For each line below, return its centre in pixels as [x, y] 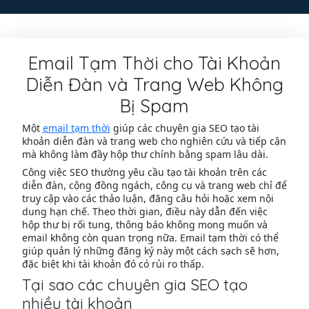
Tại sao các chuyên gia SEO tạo [134, 285]
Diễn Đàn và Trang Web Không [154, 84]
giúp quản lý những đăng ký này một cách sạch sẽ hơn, [150, 251]
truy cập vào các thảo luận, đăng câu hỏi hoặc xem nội [148, 199]
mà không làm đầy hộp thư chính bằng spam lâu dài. [145, 154]
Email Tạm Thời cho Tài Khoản [154, 63]
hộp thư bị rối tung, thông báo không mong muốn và [144, 225]
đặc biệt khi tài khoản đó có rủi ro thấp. [113, 264]
